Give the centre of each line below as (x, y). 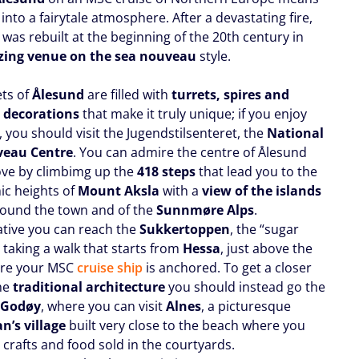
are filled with (128, 94)
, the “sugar (265, 229)
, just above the (267, 248)
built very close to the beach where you (186, 325)
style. (214, 56)
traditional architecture (89, 286)
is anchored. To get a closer (228, 267)
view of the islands (262, 190)
